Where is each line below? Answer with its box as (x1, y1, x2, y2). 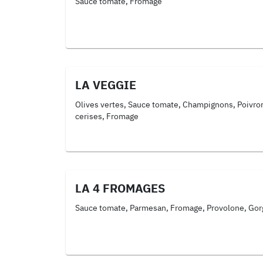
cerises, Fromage (75, 111, 139, 122)
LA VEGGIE (75, 77, 136, 93)
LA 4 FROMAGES (75, 180, 165, 196)
